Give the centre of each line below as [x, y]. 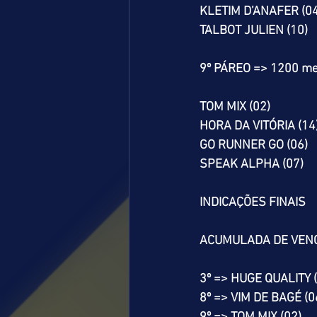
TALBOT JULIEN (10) [254, 31]
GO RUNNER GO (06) [254, 145]
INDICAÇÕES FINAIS [253, 203]
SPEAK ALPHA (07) [252, 165]
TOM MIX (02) [235, 107]
